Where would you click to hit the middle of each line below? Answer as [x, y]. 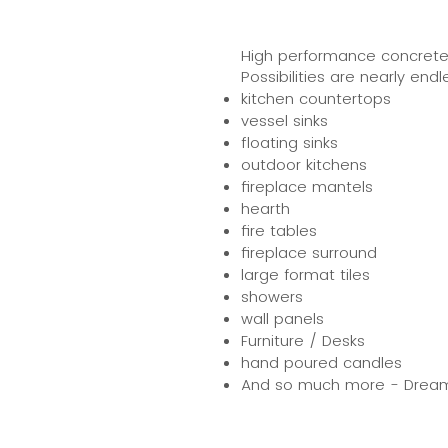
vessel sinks [284, 120]
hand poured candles [321, 362]
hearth [265, 208]
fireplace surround [309, 252]
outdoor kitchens [306, 164]
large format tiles [305, 274]
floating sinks [289, 142]
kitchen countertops [316, 98]
